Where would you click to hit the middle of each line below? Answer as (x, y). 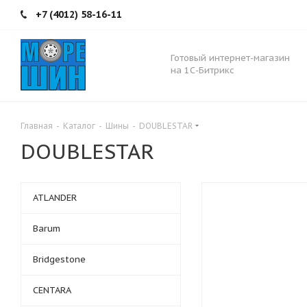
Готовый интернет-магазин (230, 58)
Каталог (79, 126)
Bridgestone (59, 259)
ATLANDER (55, 198)
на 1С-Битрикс (202, 70)
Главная (37, 126)
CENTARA (52, 290)
